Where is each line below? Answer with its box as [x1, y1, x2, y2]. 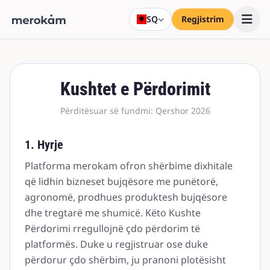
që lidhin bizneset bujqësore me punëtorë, [25, 175, 218, 188]
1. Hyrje [25, 137, 63, 152]
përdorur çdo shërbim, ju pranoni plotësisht [25, 253, 226, 266]
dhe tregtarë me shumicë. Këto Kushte [25, 206, 201, 219]
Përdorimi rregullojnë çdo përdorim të [25, 222, 200, 235]
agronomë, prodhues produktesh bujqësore [25, 190, 227, 204]
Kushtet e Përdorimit [60, 78, 210, 99]
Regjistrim [181, 13, 224, 25]
